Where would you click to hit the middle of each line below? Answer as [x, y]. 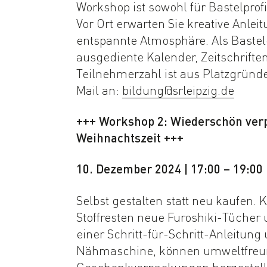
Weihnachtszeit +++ [130, 137]
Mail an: [99, 90]
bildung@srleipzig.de [178, 90]
